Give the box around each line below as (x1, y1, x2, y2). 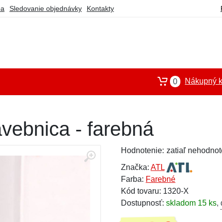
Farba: (121, 175, 146, 183)
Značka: (121, 163, 151, 171)
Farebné (146, 175, 175, 183)
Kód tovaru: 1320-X (121, 187, 189, 195)
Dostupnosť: (121, 199, 166, 207)
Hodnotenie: (121, 146, 164, 155)
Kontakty (87, 4, 114, 12)
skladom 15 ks (166, 199, 217, 207)
